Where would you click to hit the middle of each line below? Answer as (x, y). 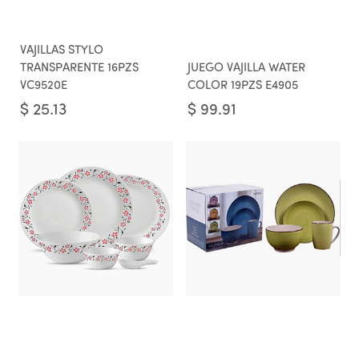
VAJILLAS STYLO (62, 51)
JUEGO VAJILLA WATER (246, 69)
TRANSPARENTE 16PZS (79, 69)
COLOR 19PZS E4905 (243, 86)
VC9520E (44, 86)
